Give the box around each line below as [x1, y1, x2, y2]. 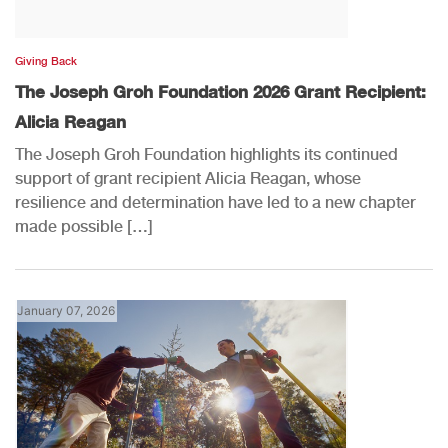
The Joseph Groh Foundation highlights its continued [15, 144, 398, 164]
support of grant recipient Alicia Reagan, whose [15, 168, 361, 188]
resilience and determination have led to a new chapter [15, 192, 416, 212]
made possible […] [15, 216, 153, 236]
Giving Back [15, 54, 77, 68]
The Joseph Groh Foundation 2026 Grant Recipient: [15, 80, 426, 102]
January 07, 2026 [17, 302, 115, 318]
